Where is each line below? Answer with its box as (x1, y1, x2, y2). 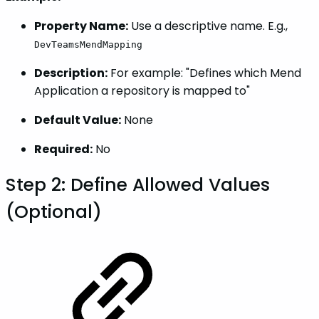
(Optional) (6, 199, 102, 225)
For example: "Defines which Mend (108, 65, 301, 81)
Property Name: (34, 18, 128, 34)
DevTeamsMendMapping (34, 39, 142, 50)
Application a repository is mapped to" (34, 83, 250, 99)
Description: (34, 65, 108, 81)
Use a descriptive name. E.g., (128, 18, 288, 34)
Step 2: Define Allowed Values (6, 172, 270, 198)
